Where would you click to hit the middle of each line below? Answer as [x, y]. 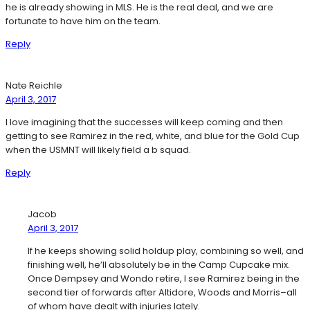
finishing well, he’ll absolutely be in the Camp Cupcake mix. [159, 265]
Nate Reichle [34, 86]
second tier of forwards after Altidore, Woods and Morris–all [162, 293]
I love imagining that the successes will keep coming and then [144, 122]
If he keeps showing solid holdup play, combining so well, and [166, 251]
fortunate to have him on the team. [83, 21]
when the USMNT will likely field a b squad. [98, 150]
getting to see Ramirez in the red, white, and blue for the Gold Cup [153, 136]
